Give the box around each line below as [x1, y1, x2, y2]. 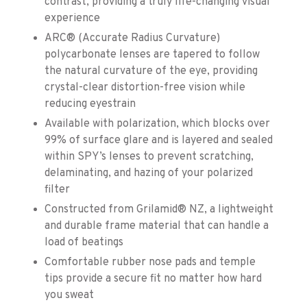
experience [45, 11, 100, 25]
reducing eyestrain [45, 97, 136, 111]
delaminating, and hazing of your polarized [45, 166, 253, 180]
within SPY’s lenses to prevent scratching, [45, 149, 254, 164]
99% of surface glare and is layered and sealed [45, 133, 273, 147]
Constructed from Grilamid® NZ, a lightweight [45, 202, 273, 217]
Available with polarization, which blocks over [45, 116, 270, 131]
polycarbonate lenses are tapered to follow [45, 47, 260, 62]
